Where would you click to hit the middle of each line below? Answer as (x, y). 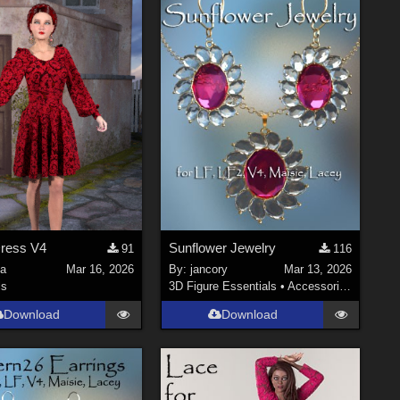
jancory (209, 270)
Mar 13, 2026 (317, 270)
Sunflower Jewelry (223, 247)
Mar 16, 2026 (100, 270)
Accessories (314, 287)
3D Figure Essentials (223, 287)
